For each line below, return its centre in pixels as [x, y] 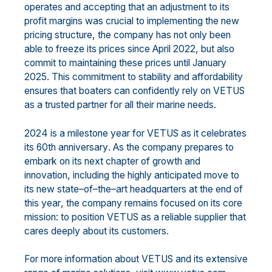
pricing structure [58, 35]
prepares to [209, 147]
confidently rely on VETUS [189, 91]
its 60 [36, 147]
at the [201, 189]
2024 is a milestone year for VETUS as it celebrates [135, 133]
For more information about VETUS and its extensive [136, 259]
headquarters [158, 189]
